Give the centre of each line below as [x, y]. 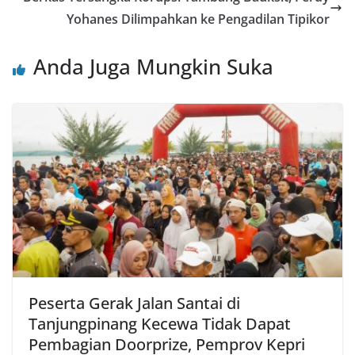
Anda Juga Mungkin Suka [153, 66]
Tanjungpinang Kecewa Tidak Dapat [160, 323]
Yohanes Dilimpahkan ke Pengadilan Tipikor [198, 19]
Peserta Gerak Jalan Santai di [134, 303]
